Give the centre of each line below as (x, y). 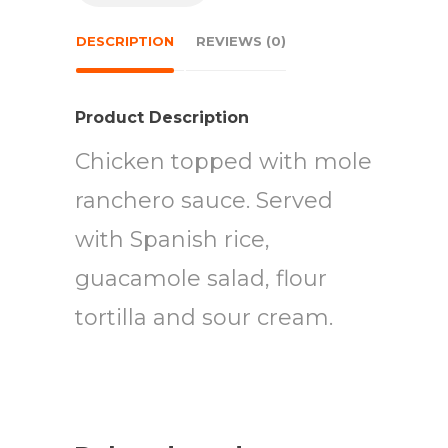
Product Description (162, 117)
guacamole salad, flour (201, 278)
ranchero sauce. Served (204, 200)
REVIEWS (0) (241, 41)
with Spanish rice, (172, 239)
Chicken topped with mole (223, 161)
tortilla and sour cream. (204, 317)
